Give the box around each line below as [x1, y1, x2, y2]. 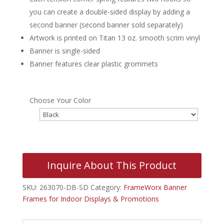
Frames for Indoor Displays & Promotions [22, 193, 159, 203]
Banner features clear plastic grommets [29, 58, 158, 68]
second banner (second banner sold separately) [29, 19, 183, 29]
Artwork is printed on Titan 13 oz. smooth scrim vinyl [29, 32, 200, 42]
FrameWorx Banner [123, 182, 187, 192]
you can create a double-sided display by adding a [29, 6, 190, 16]
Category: [90, 182, 123, 192]
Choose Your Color [29, 95, 91, 105]
